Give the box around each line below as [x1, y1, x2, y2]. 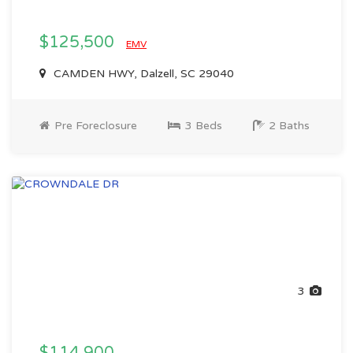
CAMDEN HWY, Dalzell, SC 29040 [50, 67, 234, 80]
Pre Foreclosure [51, 119, 137, 132]
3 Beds [182, 119, 222, 132]
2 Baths [266, 119, 310, 132]
